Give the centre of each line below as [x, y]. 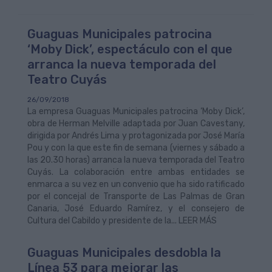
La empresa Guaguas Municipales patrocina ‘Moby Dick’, [136, 111]
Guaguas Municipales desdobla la [124, 253]
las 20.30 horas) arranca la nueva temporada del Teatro [136, 160]
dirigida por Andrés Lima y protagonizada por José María [136, 136]
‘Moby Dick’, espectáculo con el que [130, 49]
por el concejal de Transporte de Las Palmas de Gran [136, 196]
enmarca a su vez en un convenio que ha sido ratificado [136, 184]
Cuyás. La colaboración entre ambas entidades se [136, 172]
